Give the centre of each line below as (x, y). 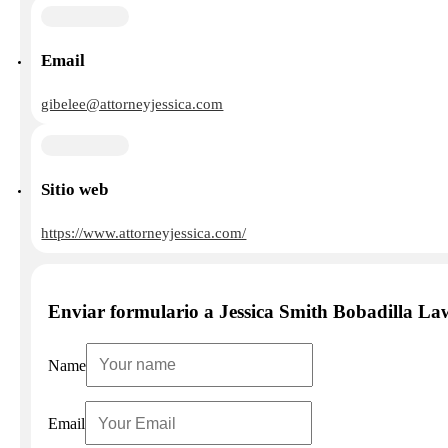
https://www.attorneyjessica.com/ (144, 233)
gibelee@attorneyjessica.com (132, 104)
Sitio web (75, 190)
